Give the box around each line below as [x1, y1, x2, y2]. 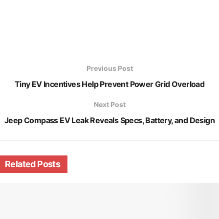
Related [5, 159, 36, 170]
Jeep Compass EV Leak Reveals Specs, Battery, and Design [4, 115, 215, 126]
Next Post [93, 100, 126, 109]
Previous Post [86, 64, 133, 73]
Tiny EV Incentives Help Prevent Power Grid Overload [14, 79, 205, 89]
